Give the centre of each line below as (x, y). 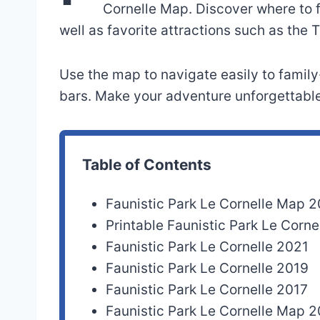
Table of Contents (147, 165)
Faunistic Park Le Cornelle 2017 (207, 290)
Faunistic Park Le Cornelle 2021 (207, 247)
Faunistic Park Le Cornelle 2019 (207, 269)
